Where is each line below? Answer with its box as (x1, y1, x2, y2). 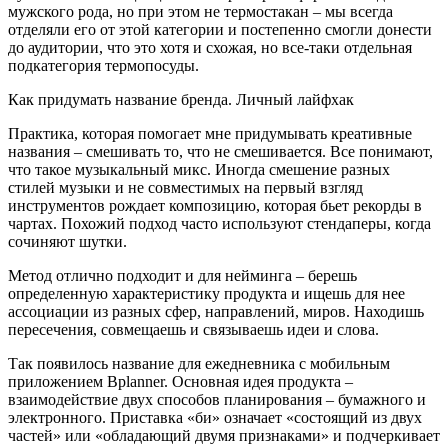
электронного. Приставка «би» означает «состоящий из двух (8, 408, 422, 426)
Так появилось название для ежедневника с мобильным (8, 354, 390, 372)
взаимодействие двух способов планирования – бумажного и (8, 390, 426, 408)
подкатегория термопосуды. (8, 56, 211, 74)
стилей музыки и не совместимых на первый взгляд (8, 178, 363, 196)
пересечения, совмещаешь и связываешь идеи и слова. (8, 320, 379, 338)
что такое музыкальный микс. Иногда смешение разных (8, 160, 390, 178)
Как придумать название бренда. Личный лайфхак (8, 90, 354, 108)
